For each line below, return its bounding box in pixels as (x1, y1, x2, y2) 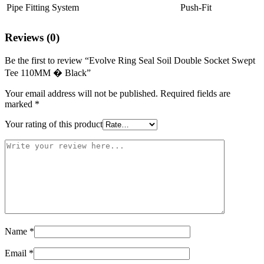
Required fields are (160, 88, 230, 98)
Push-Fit (180, 2, 212, 13)
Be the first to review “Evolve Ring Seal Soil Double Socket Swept (5, 55, 255, 65)
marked (5, 98, 35, 109)
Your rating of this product (5, 118, 103, 129)
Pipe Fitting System (6, 2, 79, 13)
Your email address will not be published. (5, 88, 158, 98)
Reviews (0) (5, 31, 60, 44)
